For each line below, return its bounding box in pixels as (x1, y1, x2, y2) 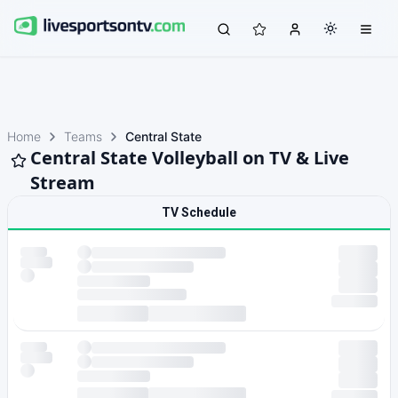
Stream (30, 171, 95, 195)
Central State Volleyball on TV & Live (30, 146, 349, 170)
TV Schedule (162, 205, 236, 219)
